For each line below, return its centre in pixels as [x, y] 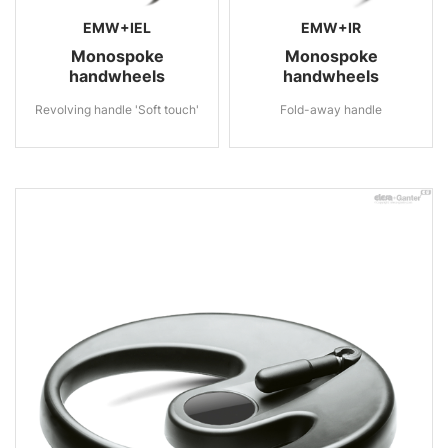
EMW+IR [331, 27]
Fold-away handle [331, 109]
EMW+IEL [117, 27]
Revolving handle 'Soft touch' [117, 109]
